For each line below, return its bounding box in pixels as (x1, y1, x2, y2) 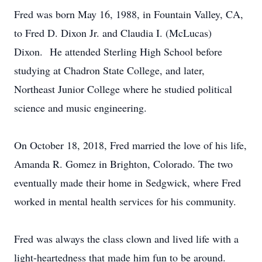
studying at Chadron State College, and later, (14, 63, 205, 77)
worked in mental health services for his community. (14, 194, 236, 208)
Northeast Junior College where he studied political (14, 82, 232, 96)
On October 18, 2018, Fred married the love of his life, (14, 138, 247, 152)
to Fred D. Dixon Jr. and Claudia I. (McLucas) (14, 26, 212, 40)
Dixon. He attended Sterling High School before (14, 44, 222, 58)
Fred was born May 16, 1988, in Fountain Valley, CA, (14, 7, 243, 21)
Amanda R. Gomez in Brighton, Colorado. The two (14, 157, 233, 171)
